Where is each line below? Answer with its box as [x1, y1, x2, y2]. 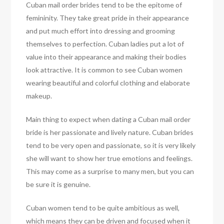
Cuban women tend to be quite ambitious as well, [26, 203, 180, 212]
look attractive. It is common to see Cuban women [26, 65, 183, 74]
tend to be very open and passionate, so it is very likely [26, 141, 196, 150]
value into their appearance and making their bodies [26, 52, 187, 61]
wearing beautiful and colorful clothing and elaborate [26, 78, 190, 87]
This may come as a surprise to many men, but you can [26, 167, 194, 176]
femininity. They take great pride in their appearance [26, 13, 189, 22]
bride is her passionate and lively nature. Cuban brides [26, 128, 194, 137]
